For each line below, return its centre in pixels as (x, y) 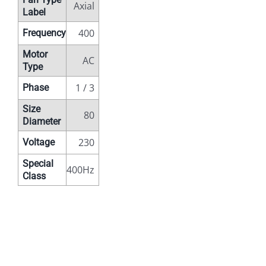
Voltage (38, 142)
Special (38, 163)
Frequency (44, 33)
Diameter (41, 121)
